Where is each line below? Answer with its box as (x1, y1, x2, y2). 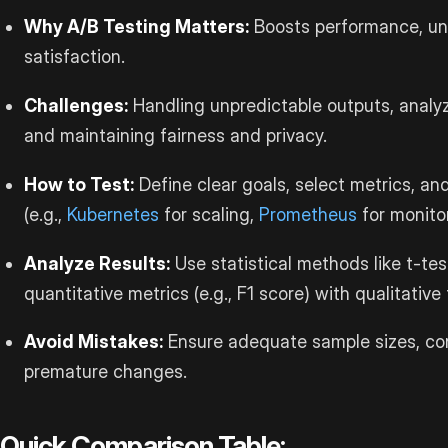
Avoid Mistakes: (24, 331, 164, 353)
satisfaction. (24, 45, 126, 67)
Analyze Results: (24, 252, 171, 274)
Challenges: (24, 94, 129, 116)
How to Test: (24, 173, 135, 195)
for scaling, (159, 203, 260, 225)
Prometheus (259, 203, 358, 225)
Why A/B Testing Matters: (24, 15, 250, 37)
